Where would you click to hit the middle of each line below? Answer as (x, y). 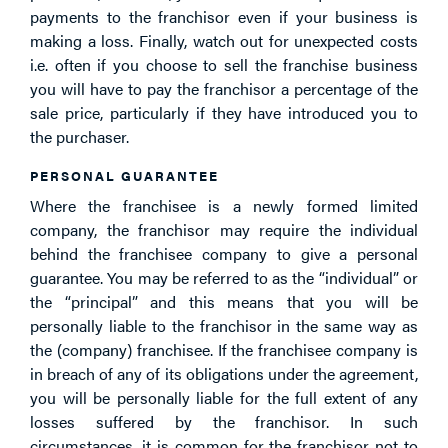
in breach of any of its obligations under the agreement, (224, 373)
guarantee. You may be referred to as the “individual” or (224, 277)
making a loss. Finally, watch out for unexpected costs (224, 40)
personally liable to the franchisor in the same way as (224, 325)
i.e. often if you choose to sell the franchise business (224, 64)
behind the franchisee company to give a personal (224, 253)
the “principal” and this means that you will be (224, 301)
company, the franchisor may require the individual (224, 229)
